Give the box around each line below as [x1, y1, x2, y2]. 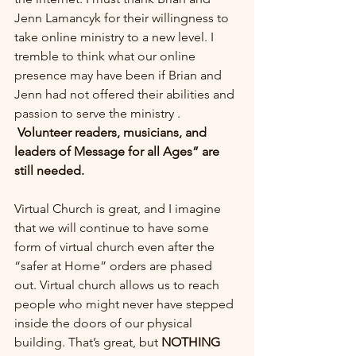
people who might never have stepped [14, 296, 237, 311]
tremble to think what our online [14, 48, 199, 64]
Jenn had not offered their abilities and [14, 87, 238, 102]
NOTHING [161, 335, 220, 350]
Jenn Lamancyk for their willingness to [14, 10, 232, 25]
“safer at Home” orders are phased [14, 258, 215, 273]
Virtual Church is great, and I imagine [14, 201, 224, 216]
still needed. [14, 163, 84, 178]
